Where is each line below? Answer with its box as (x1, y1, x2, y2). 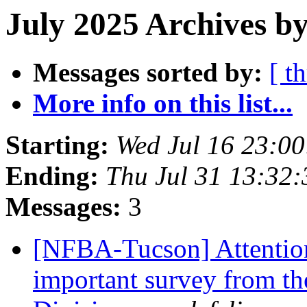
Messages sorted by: (33, 58, 262, 88)
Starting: (5, 130, 109, 160)
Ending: (5, 161, 99, 191)
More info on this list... (33, 88, 293, 119)
